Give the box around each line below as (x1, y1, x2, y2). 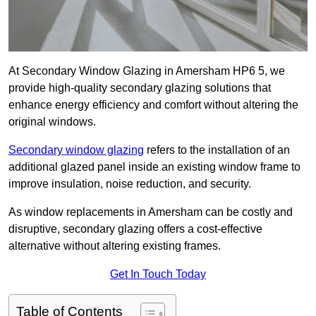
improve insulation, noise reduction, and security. (8, 178, 251, 190)
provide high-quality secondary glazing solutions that (8, 82, 271, 95)
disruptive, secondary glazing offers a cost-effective (8, 223, 262, 236)
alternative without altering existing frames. (8, 240, 221, 253)
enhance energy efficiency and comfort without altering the (8, 99, 298, 111)
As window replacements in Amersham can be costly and (8, 206, 293, 219)
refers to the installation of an (144, 144, 290, 157)
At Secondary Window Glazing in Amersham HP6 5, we (8, 65, 285, 78)
